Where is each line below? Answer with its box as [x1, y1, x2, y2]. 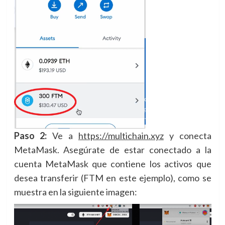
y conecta [163, 130, 211, 142]
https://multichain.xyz [78, 130, 164, 142]
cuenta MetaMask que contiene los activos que [14, 158, 211, 170]
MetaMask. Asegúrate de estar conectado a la [14, 144, 211, 156]
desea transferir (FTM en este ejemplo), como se [14, 172, 211, 184]
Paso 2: [14, 130, 53, 142]
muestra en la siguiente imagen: [14, 186, 137, 198]
